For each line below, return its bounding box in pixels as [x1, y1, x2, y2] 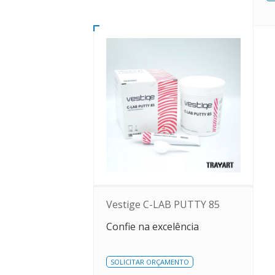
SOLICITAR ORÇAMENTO [110, 257, 189, 266]
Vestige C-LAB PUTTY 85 [106, 198, 220, 211]
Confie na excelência [106, 220, 199, 233]
